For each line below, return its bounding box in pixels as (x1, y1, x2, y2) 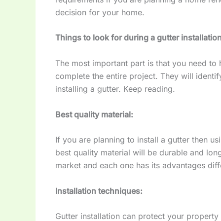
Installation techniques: (55, 185, 143, 196)
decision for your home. (55, 7, 149, 17)
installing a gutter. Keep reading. (55, 83, 175, 94)
